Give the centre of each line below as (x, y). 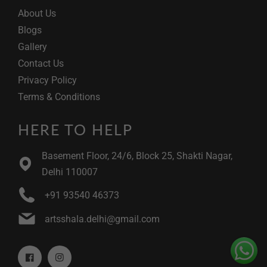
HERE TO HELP (75, 130)
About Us (37, 14)
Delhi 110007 (69, 172)
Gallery (32, 47)
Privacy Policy (47, 80)
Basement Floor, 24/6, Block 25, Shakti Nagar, (137, 156)
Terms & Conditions (59, 97)
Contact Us (41, 64)
